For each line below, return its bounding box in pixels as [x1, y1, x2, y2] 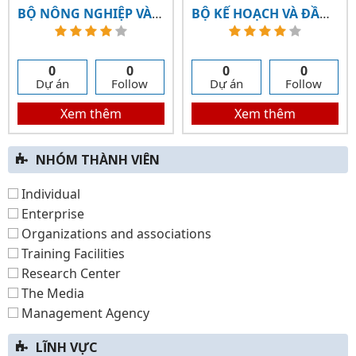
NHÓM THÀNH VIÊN [36, 151, 160, 168]
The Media [18, 284, 84, 302]
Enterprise [18, 205, 84, 222]
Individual [18, 185, 80, 203]
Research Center [18, 265, 121, 282]
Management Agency [18, 304, 149, 322]
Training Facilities [18, 245, 125, 262]
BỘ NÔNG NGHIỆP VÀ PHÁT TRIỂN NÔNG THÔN [152, 5, 162, 22]
